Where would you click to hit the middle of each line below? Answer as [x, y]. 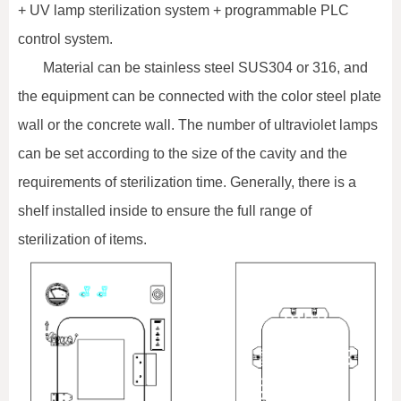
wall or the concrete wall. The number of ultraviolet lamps [198, 124]
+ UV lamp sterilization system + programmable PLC [183, 10]
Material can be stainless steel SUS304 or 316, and [205, 67]
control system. [65, 38]
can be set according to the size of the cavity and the [183, 153]
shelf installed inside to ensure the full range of [165, 210]
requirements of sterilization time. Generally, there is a [187, 182]
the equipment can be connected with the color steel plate [200, 96]
